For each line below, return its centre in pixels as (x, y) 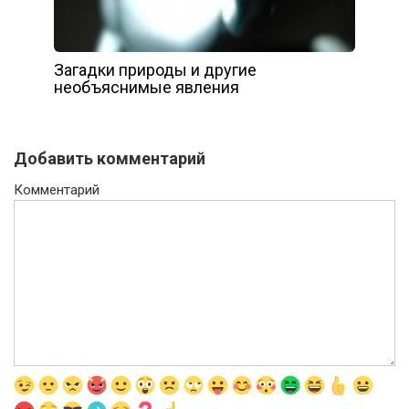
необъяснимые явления (147, 87)
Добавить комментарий (110, 158)
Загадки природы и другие (155, 69)
